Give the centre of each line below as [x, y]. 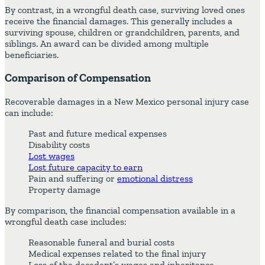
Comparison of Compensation [79, 78]
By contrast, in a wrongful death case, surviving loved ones [125, 9]
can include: [29, 113]
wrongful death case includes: [66, 222]
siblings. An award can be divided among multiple [107, 43]
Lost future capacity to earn [85, 167]
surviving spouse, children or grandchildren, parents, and [122, 32]
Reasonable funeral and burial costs [101, 243]
